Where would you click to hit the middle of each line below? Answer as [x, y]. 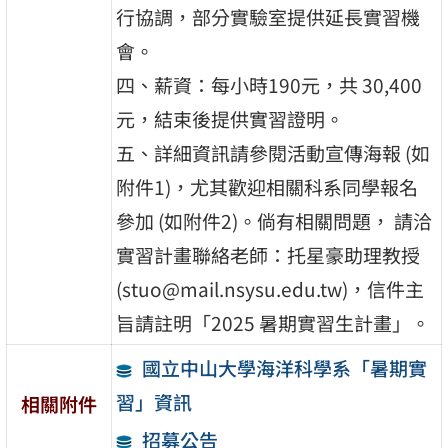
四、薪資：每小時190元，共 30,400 [269, 84]
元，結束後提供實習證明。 [230, 118]
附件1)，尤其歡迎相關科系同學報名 [267, 186]
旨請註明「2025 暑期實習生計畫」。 [273, 322]
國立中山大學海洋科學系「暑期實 [284, 367]
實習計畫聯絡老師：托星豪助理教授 [268, 254]
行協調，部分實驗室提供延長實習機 [268, 16]
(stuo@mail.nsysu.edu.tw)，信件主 [270, 288]
